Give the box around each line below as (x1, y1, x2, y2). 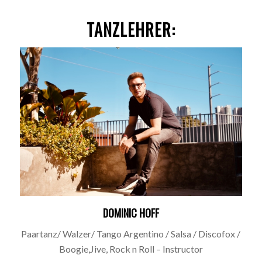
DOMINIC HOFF (102, 205, 159, 220)
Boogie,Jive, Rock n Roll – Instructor (58, 243, 203, 255)
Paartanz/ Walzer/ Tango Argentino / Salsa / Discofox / (21, 228, 241, 240)
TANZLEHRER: (86, 17, 175, 42)
